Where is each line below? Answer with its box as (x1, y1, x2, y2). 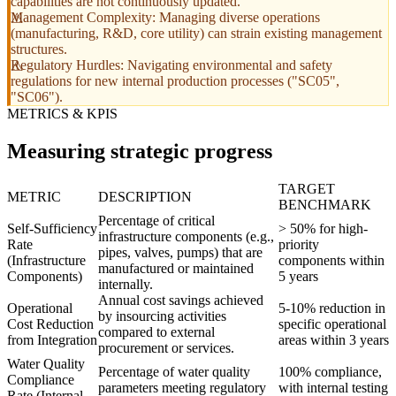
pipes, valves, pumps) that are (98, 245, 263, 261)
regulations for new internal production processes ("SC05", (11, 73, 339, 89)
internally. (98, 277, 153, 293)
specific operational (278, 316, 386, 332)
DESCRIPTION (98, 189, 192, 205)
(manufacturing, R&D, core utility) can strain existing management (11, 26, 382, 42)
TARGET (278, 181, 335, 197)
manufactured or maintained (98, 261, 254, 277)
